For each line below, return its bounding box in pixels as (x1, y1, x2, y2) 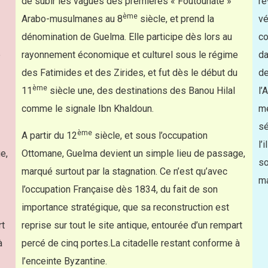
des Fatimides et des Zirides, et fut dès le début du (21, 67, 237, 78)
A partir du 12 (21, 130, 77, 141)
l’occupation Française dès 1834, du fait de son (21, 184, 218, 195)
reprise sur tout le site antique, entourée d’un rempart (21, 220, 242, 231)
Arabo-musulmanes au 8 (21, 13, 123, 25)
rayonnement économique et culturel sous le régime (21, 49, 238, 60)
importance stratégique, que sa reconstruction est (21, 202, 229, 213)
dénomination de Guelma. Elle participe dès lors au (21, 31, 232, 42)
